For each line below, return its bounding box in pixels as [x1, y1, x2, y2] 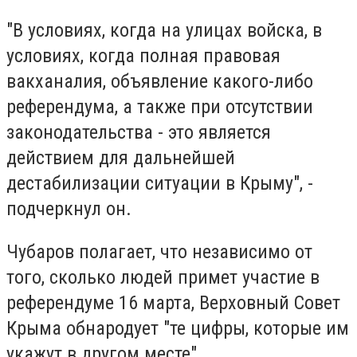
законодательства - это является [6, 121, 271, 144]
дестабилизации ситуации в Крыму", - [6, 172, 313, 195]
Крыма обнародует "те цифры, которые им [6, 316, 349, 339]
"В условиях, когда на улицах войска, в [6, 19, 322, 42]
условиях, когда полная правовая [6, 45, 280, 68]
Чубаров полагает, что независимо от [6, 240, 312, 263]
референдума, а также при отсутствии [6, 96, 313, 119]
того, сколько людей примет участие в [6, 265, 320, 288]
